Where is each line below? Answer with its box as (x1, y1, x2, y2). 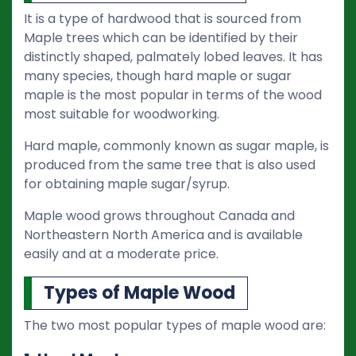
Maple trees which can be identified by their (24, 28, 298, 47)
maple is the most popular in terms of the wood (24, 85, 322, 104)
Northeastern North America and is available (24, 225, 303, 244)
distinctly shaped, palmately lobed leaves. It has (24, 47, 323, 66)
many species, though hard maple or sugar (24, 66, 292, 85)
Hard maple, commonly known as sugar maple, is (24, 136, 329, 155)
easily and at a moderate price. (24, 244, 219, 263)
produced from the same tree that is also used (24, 155, 315, 174)
